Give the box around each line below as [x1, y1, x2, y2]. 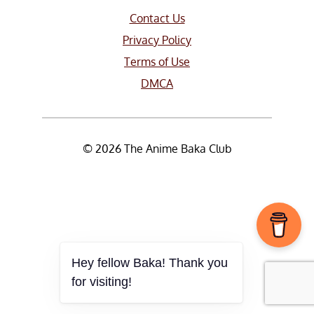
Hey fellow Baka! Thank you [71, 256, 228, 270]
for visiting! [71, 275, 132, 289]
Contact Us [129, 11, 185, 25]
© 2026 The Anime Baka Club [82, 142, 232, 156]
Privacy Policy [123, 33, 191, 47]
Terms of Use [124, 55, 190, 69]
